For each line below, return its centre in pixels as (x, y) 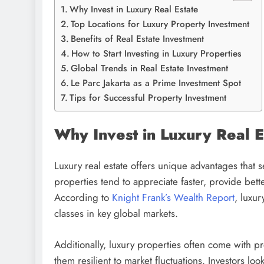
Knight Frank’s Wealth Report (173, 198)
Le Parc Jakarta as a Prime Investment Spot (156, 83)
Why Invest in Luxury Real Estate (134, 9)
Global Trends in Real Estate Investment (150, 68)
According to (83, 198)
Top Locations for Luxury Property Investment (160, 24)
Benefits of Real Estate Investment (138, 39)
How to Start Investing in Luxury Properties (157, 53)
